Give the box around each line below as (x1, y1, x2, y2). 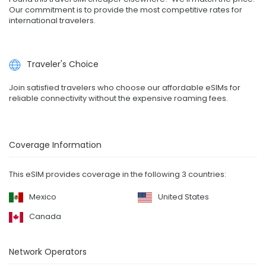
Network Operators (9, 245, 87, 258)
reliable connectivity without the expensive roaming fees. (9, 93, 228, 104)
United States (157, 191, 209, 203)
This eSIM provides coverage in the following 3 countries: (9, 169, 226, 180)
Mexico (29, 191, 56, 203)
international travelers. (9, 14, 96, 26)
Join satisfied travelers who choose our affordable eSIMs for (9, 82, 240, 94)
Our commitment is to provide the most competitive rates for (9, 4, 242, 15)
